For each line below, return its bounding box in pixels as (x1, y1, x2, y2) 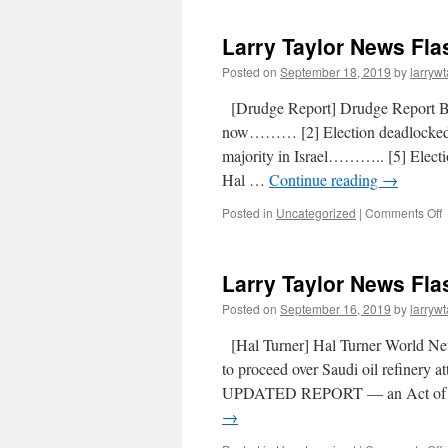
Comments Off (365, 204, 442, 221)
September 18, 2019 (280, 63, 391, 80)
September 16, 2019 (280, 300, 391, 317)
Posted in (222, 204, 273, 221)
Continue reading (269, 169, 382, 190)
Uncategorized (276, 204, 356, 221)
